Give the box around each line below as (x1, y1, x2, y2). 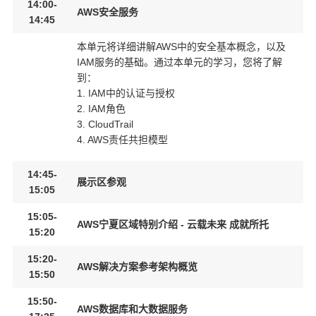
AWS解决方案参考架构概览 (77, 261, 197, 272)
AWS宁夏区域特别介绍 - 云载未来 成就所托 (77, 219, 269, 230)
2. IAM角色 (77, 103, 126, 114)
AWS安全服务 (77, 6, 138, 18)
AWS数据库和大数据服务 (77, 303, 188, 315)
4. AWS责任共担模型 (77, 134, 168, 145)
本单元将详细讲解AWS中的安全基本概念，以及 (77, 41, 286, 52)
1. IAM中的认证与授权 (77, 87, 175, 99)
